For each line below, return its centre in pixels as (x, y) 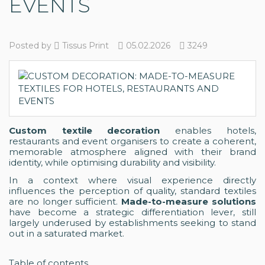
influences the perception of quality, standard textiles (132, 190)
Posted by (31, 45)
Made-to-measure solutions (189, 201)
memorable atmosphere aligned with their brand (132, 151)
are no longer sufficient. (65, 201)
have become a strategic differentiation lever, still (132, 212)
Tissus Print (84, 45)
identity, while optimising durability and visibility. (112, 162)
